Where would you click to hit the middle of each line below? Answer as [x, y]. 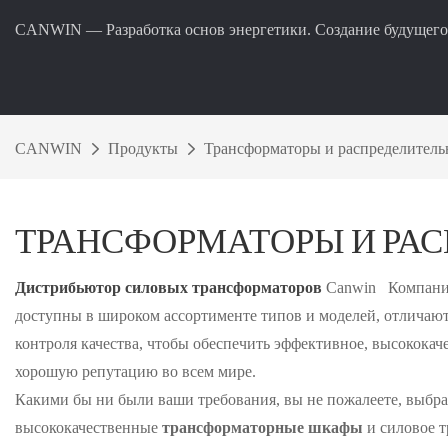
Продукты [143, 148]
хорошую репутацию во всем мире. [135, 371]
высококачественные [88, 427]
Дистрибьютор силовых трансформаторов [168, 287]
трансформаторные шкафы [262, 427]
